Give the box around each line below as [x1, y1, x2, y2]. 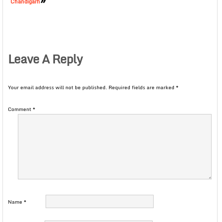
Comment [8, 105, 33, 113]
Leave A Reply [8, 49, 82, 68]
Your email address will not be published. [8, 83, 107, 91]
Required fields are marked [109, 83, 176, 91]
